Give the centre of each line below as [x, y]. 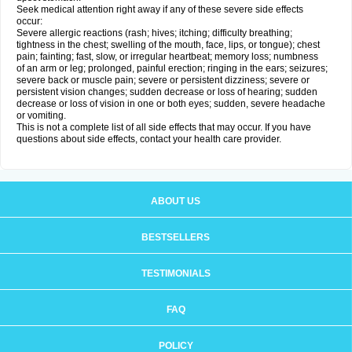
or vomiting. [41, 115]
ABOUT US [176, 201]
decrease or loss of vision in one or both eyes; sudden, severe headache [171, 104]
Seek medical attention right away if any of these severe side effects [160, 9]
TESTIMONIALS [176, 273]
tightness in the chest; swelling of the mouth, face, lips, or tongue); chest [168, 45]
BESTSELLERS [176, 237]
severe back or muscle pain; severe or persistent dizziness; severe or [163, 80]
